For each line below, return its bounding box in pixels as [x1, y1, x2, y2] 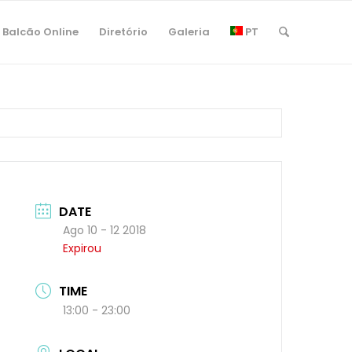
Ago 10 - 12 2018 [63, 222, 147, 238]
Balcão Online [2, 24, 79, 39]
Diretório [98, 24, 148, 39]
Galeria [167, 24, 210, 39]
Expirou [63, 240, 102, 256]
